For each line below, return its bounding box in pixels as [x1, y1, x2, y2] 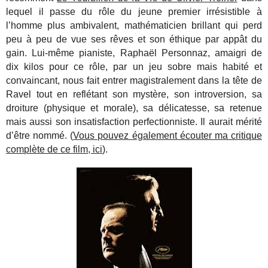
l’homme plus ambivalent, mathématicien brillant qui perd [6, 20, 262, 31]
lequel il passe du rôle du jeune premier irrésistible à [6, 7, 262, 17]
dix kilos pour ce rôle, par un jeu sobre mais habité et [6, 62, 262, 72]
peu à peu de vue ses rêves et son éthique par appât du [6, 34, 262, 45]
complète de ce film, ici [6, 144, 103, 155]
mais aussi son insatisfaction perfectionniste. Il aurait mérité [6, 117, 262, 127]
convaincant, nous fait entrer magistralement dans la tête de [6, 75, 262, 86]
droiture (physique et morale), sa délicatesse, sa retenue [6, 103, 262, 114]
